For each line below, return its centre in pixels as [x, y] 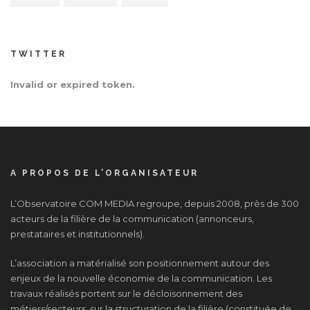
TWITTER [38, 54]
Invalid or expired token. [73, 84]
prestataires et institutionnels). [77, 234]
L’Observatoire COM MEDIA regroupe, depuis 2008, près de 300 [155, 203]
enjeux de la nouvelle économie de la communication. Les [141, 278]
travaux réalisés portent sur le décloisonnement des [126, 293]
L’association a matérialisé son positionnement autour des [140, 263]
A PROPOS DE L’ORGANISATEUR [104, 173]
